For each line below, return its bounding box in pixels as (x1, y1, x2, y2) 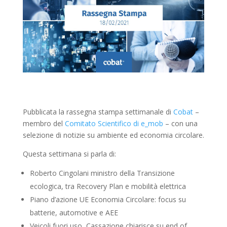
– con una (163, 119, 198, 129)
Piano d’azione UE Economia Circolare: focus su (29, 195, 186, 205)
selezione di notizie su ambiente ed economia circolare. (22, 130, 204, 140)
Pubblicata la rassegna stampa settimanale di (22, 107, 173, 117)
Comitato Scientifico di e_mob (64, 119, 163, 129)
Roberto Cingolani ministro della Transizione (29, 168, 175, 178)
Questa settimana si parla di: (22, 149, 116, 159)
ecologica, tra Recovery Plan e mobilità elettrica (29, 181, 186, 192)
